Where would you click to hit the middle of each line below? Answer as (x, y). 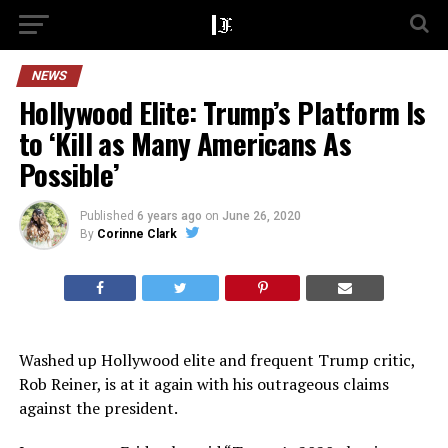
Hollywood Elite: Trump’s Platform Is (222, 112)
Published (106, 216)
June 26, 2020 (261, 216)
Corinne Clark (136, 234)
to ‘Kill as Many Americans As (184, 143)
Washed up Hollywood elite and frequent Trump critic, (216, 360)
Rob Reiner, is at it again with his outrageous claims (203, 384)
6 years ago (169, 216)
